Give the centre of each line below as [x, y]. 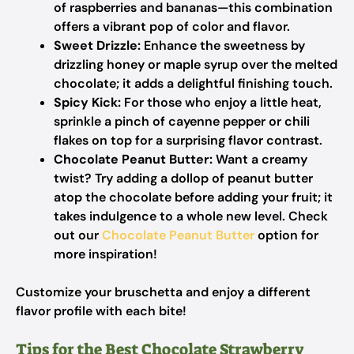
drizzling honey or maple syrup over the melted [196, 64]
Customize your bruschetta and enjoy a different [163, 292]
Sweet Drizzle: [97, 45]
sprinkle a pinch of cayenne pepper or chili [182, 121]
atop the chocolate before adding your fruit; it [193, 197]
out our [78, 235]
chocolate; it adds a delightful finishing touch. [193, 83]
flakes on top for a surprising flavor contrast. [188, 140]
